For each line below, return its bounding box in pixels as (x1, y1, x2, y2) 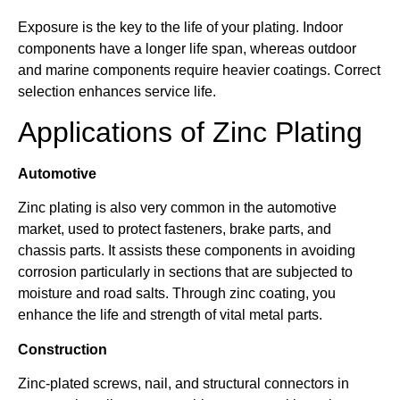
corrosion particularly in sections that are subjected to (18, 264, 353, 280)
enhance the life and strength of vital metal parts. (18, 307, 322, 323)
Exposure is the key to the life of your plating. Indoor (18, 19, 343, 35)
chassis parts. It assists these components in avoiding (18, 243, 355, 259)
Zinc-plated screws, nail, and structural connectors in (18, 376, 349, 392)
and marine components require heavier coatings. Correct (18, 62, 380, 78)
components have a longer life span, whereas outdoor (18, 40, 356, 56)
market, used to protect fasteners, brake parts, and (18, 221, 331, 237)
